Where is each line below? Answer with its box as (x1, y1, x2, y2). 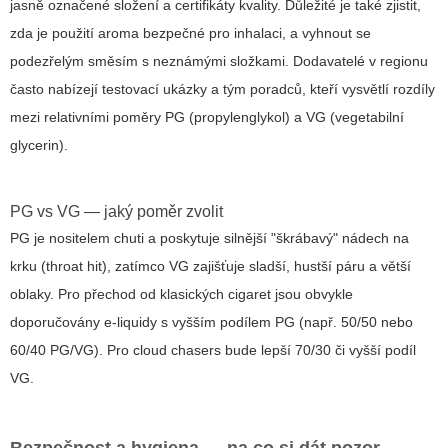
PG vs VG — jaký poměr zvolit (10, 203, 223, 221)
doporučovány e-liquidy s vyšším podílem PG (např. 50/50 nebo (10, 314, 413, 331)
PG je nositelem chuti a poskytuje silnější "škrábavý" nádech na (10, 230, 409, 247)
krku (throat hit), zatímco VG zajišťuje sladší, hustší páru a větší (10, 258, 411, 275)
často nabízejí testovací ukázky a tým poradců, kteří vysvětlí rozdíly (10, 81, 435, 98)
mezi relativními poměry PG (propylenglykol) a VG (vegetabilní (10, 109, 404, 126)
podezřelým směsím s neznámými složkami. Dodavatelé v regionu (10, 53, 428, 70)
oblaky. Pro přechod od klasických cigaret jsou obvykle (10, 286, 353, 303)
